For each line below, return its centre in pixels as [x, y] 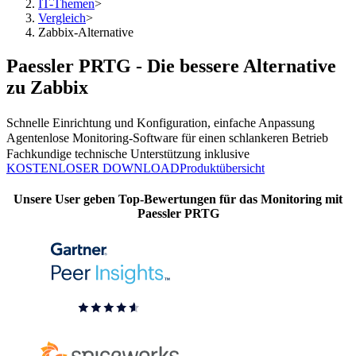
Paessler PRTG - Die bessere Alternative [171, 66]
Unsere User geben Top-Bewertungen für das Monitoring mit [178, 199]
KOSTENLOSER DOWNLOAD [93, 168]
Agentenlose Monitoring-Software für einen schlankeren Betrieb [167, 138]
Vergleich [62, 18]
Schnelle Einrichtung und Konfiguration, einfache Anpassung [161, 122]
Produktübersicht [222, 168]
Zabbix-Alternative [86, 32]
